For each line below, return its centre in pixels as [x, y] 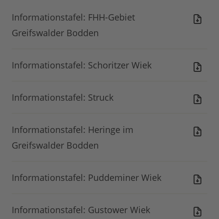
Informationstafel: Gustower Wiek [81, 210]
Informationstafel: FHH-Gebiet [73, 17]
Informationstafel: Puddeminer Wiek [87, 178]
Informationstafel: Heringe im [73, 130]
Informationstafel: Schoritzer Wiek [82, 65]
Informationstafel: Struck [63, 98]
